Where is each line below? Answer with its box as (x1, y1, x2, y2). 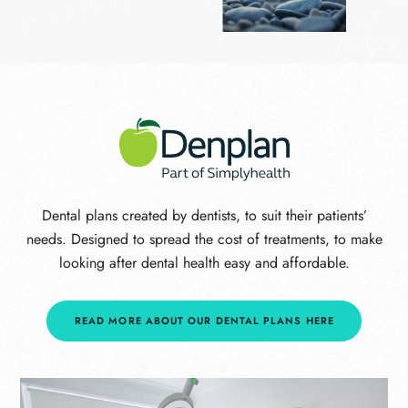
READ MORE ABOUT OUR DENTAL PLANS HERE (75, 313, 334, 329)
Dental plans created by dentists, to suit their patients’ (41, 205, 367, 227)
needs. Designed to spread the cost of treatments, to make (25, 229, 382, 250)
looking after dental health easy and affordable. (58, 252, 350, 274)
